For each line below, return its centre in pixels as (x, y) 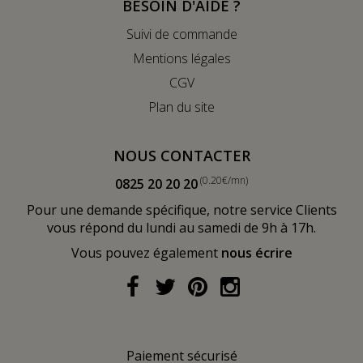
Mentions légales (181, 58)
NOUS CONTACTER (181, 155)
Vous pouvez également (146, 252)
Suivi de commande (181, 34)
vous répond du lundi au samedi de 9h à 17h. (181, 227)
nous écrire (256, 252)
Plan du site (181, 107)
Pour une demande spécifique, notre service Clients (181, 209)
